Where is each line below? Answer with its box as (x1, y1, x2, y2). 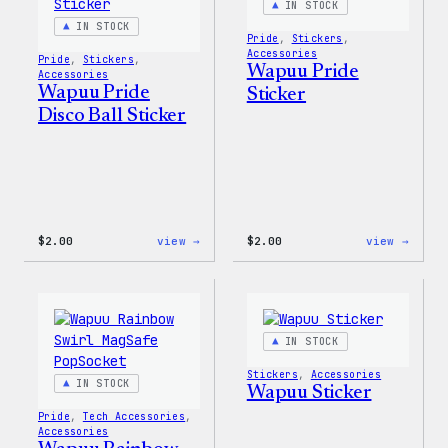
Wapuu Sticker (246, 383, 372, 403)
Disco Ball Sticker (38, 105, 187, 126)
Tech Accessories (82, 410, 186, 423)
